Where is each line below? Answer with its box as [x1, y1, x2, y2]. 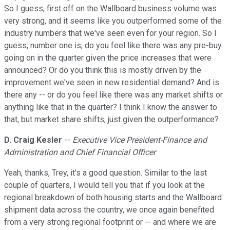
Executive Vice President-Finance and [72, 135, 207, 145]
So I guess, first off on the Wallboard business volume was [4, 4, 217, 14]
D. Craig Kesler [4, 135, 62, 145]
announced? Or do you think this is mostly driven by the [4, 65, 201, 75]
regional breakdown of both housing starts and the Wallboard [4, 193, 222, 203]
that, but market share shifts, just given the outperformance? [4, 114, 219, 125]
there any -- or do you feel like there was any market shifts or [4, 90, 223, 100]
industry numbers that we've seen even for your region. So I [4, 28, 217, 39]
